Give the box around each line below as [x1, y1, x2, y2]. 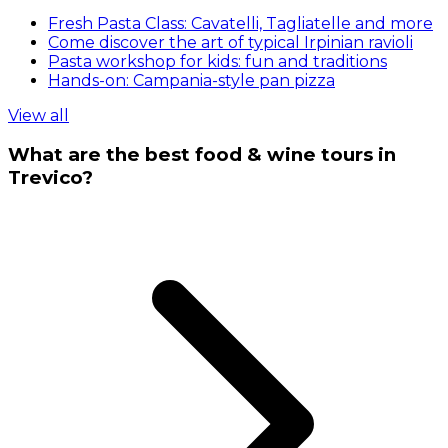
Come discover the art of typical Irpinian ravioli [48, 32, 413, 52]
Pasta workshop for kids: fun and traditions [48, 51, 387, 71]
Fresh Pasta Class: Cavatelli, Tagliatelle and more [48, 13, 433, 33]
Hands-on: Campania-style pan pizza [48, 70, 335, 90]
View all [8, 105, 69, 125]
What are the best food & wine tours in [8, 143, 396, 167]
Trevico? [8, 166, 93, 190]
